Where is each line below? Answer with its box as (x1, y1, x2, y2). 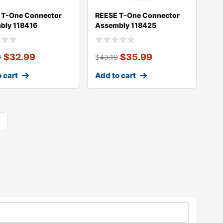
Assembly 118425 (95, 21, 156, 30)
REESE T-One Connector (95, 11, 180, 20)
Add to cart (95, 70, 136, 80)
